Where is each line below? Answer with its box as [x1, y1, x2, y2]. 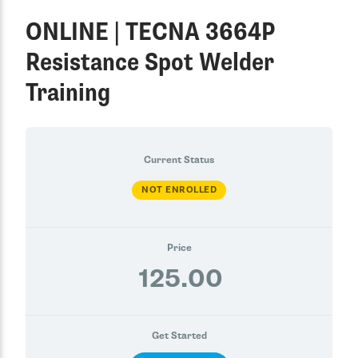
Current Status [144, 153, 214, 166]
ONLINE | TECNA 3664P [26, 15, 275, 49]
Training [26, 76, 110, 109]
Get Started [151, 329, 207, 342]
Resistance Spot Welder [26, 46, 274, 79]
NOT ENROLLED [141, 184, 217, 196]
